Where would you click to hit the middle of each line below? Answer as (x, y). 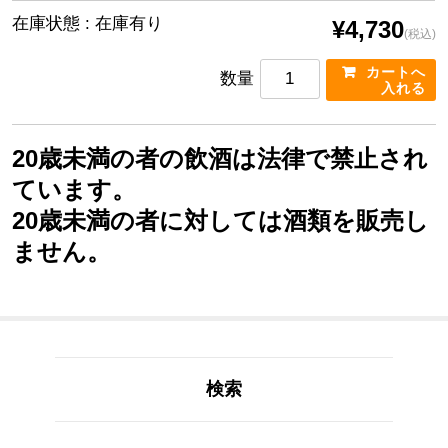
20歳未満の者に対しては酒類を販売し (221, 221)
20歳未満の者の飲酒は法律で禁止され (220, 159)
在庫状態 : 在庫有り (88, 24)
